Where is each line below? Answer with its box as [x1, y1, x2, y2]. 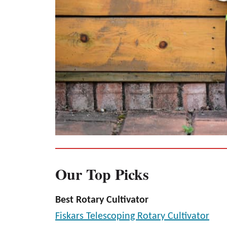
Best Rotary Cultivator [55, 195, 148, 205]
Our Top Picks [55, 163, 149, 185]
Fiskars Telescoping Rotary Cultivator [55, 211, 209, 221]
